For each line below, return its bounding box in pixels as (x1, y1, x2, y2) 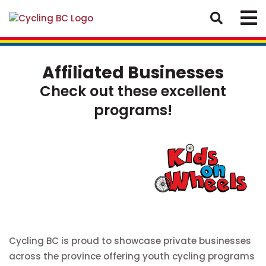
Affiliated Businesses (42, 61, 224, 84)
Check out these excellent (40, 81, 226, 101)
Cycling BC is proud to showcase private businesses (9, 234, 251, 247)
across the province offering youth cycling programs (9, 249, 255, 262)
